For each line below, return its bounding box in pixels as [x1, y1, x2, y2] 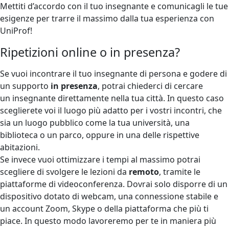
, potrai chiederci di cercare [98, 80, 203, 91]
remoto [129, 166, 159, 177]
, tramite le [159, 166, 200, 177]
